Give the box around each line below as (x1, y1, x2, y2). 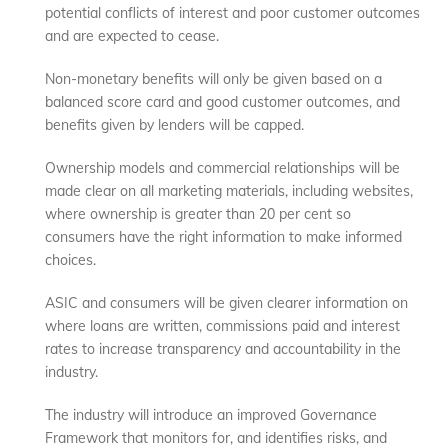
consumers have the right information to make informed (45, 228, 403, 247)
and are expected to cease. (45, 27, 220, 46)
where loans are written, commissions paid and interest (45, 317, 401, 336)
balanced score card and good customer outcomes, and (45, 93, 401, 112)
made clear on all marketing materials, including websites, (45, 182, 414, 201)
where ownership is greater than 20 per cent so (45, 205, 352, 224)
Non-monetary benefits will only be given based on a (45, 70, 383, 89)
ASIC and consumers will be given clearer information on (45, 294, 409, 313)
